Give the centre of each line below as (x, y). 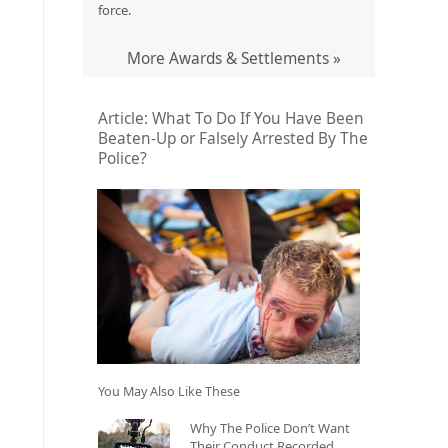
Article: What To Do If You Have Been (230, 118)
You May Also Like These (168, 391)
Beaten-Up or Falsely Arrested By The (232, 138)
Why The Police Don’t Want (270, 427)
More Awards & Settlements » (233, 58)
